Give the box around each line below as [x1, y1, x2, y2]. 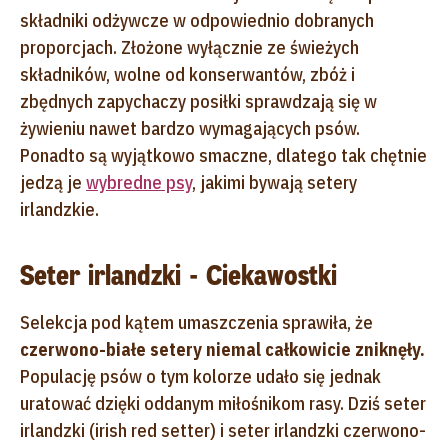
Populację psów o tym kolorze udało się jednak [20, 364, 381, 388]
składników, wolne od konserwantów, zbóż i [20, 62, 355, 86]
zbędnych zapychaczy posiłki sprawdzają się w [20, 89, 377, 113]
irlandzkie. [20, 197, 99, 221]
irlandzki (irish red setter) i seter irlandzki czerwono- [20, 418, 426, 442]
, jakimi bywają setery [192, 170, 357, 194]
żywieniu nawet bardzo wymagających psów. [20, 116, 360, 140]
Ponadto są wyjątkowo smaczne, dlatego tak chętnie [20, 143, 427, 167]
